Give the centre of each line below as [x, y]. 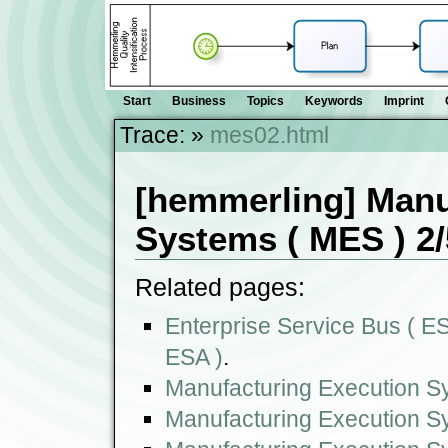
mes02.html [269, 135]
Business [199, 101]
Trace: [152, 135]
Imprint [404, 101]
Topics [265, 101]
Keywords [334, 101]
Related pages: [220, 287]
